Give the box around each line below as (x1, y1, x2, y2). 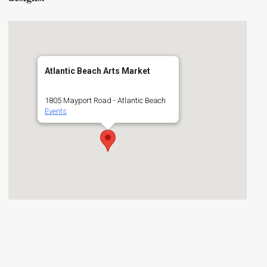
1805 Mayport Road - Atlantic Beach (44, 96, 166, 105)
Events (44, 107, 67, 116)
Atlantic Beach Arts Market (44, 66, 150, 76)
